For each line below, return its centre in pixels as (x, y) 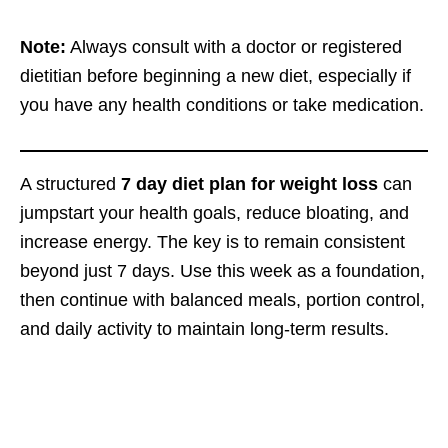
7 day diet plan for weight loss (249, 183)
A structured (70, 183)
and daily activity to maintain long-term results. (204, 328)
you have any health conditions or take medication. (222, 104)
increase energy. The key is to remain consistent (212, 241)
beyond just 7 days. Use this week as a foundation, (222, 270)
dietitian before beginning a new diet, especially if (215, 75)
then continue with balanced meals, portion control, (222, 299)
